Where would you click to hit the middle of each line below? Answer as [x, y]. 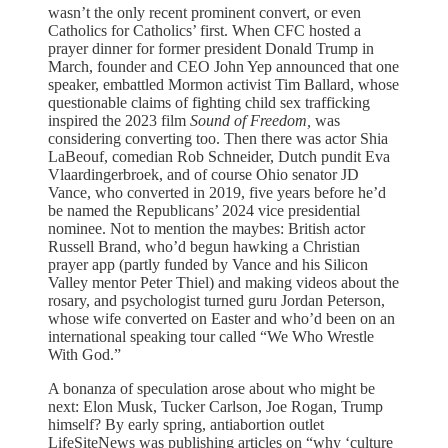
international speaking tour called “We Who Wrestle [211, 336]
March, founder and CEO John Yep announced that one [223, 66]
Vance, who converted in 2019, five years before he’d [217, 192]
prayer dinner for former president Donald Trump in [211, 48]
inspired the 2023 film [119, 120]
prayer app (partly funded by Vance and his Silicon [208, 264]
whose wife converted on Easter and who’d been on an [221, 318]
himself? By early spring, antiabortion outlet [186, 424]
